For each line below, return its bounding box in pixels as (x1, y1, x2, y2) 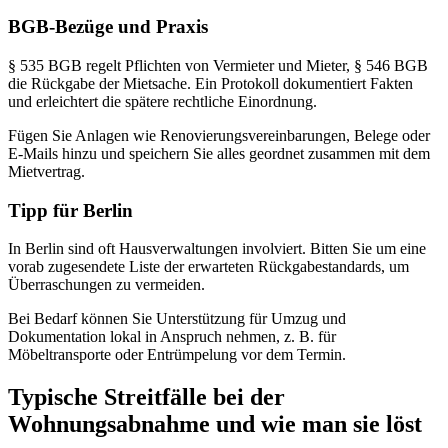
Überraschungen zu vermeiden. (8, 276, 205, 294)
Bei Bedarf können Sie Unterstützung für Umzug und (8, 310, 346, 328)
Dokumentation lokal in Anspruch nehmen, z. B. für (8, 328, 336, 346)
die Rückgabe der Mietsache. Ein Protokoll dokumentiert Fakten (8, 74, 413, 92)
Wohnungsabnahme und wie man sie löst (8, 411, 422, 438)
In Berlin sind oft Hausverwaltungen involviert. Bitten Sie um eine (8, 240, 426, 258)
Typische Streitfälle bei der (8, 384, 285, 411)
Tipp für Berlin (8, 199, 133, 221)
